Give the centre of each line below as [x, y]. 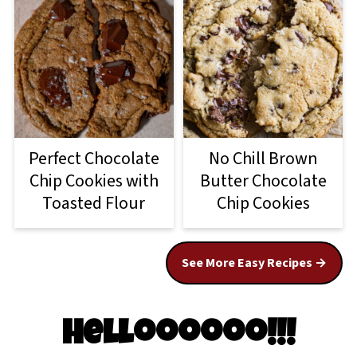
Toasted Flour [94, 203]
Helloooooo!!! [178, 336]
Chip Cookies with [94, 180]
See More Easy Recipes [247, 263]
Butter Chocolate [263, 180]
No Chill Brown [263, 158]
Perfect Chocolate [94, 158]
